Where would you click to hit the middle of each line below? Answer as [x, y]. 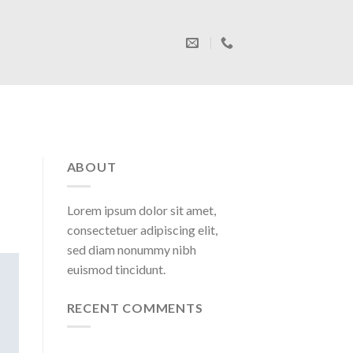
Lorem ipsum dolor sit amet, [141, 210]
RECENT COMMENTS [135, 307]
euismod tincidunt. [116, 269]
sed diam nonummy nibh [131, 249]
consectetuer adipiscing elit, [142, 229]
